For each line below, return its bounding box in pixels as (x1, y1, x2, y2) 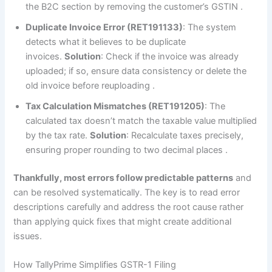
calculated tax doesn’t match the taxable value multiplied (25, 115, 257, 126)
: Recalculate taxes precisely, (126, 129, 244, 141)
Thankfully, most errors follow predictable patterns (13, 172, 234, 183)
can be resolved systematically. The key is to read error (13, 186, 240, 198)
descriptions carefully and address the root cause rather (13, 201, 244, 212)
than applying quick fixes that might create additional (13, 216, 232, 227)
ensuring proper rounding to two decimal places (25, 144, 226, 155)
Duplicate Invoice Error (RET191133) (25, 21, 183, 33)
